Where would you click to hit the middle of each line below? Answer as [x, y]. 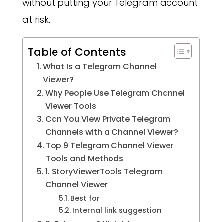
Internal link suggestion [117, 210]
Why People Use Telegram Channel [115, 93]
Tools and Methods [85, 159]
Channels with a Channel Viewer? [112, 132]
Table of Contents [77, 52]
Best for [85, 198]
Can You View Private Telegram [108, 119]
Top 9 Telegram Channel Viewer [110, 146]
